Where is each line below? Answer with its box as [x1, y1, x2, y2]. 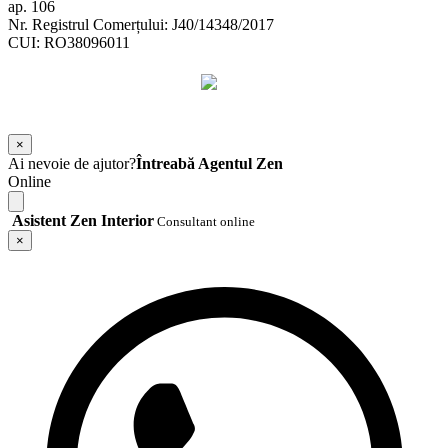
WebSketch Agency [218, 95, 334, 111]
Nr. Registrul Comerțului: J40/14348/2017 [8, 15, 274, 33]
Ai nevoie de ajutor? [8, 154, 136, 172]
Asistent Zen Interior [12, 211, 154, 229]
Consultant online [154, 213, 255, 229]
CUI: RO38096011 [8, 33, 130, 51]
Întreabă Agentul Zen [136, 154, 283, 172]
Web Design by [114, 95, 201, 111]
